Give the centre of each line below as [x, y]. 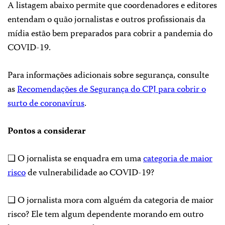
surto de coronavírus [46, 104]
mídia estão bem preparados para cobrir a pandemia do [110, 34]
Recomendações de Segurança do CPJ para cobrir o [111, 90]
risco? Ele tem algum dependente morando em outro [105, 215]
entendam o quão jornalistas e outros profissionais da [106, 20]
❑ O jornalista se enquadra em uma [75, 159]
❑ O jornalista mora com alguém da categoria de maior [110, 201]
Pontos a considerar [46, 132]
